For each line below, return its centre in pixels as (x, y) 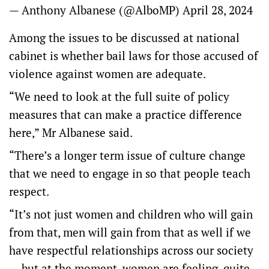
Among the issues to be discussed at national (124, 38)
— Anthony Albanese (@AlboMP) (96, 10)
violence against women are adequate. (107, 74)
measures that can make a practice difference (125, 114)
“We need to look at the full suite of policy (119, 96)
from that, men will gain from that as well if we (130, 232)
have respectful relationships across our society (131, 250)
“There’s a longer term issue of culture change (127, 155)
